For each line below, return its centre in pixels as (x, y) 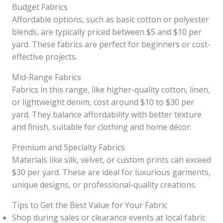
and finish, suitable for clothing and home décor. (102, 127)
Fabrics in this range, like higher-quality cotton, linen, (111, 89)
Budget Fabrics (40, 7)
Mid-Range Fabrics (47, 77)
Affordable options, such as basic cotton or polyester (111, 19)
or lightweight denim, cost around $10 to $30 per (103, 102)
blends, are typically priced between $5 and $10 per (107, 32)
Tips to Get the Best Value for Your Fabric (90, 205)
